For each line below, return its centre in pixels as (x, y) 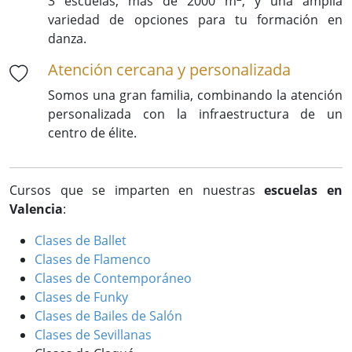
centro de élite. (93, 132)
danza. (68, 38)
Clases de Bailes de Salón (108, 315)
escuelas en (304, 190)
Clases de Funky (81, 297)
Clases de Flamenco (93, 259)
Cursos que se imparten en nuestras (137, 190)
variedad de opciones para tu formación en (195, 19)
